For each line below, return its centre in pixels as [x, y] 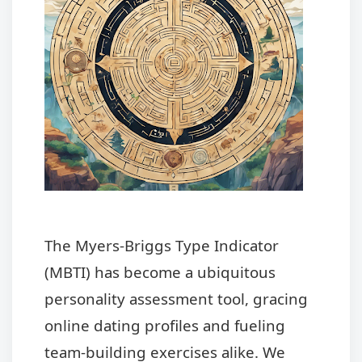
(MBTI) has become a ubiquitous [160, 272]
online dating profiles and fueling [165, 326]
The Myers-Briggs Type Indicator [162, 246]
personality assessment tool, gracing [176, 299]
